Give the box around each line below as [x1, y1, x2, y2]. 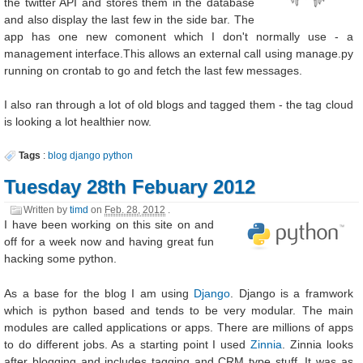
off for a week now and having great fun [4, 235, 214, 249]
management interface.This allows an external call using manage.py [4, 46, 353, 60]
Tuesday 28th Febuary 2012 [4, 175, 256, 198]
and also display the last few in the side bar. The [4, 12, 254, 26]
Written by [23, 203, 70, 216]
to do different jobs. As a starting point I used [4, 337, 251, 351]
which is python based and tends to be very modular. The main [4, 303, 353, 317]
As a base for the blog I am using [4, 286, 194, 300]
